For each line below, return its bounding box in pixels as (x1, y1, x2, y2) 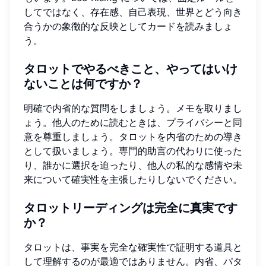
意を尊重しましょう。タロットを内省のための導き (24, 130, 242, 142)
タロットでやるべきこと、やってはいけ (24, 61, 237, 76)
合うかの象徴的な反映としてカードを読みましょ (24, 20, 233, 32)
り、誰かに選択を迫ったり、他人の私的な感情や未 (24, 159, 242, 171)
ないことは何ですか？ (24, 76, 142, 91)
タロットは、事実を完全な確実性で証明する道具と (24, 240, 242, 253)
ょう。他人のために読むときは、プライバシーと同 (24, 116, 242, 128)
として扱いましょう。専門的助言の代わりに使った (24, 144, 242, 157)
